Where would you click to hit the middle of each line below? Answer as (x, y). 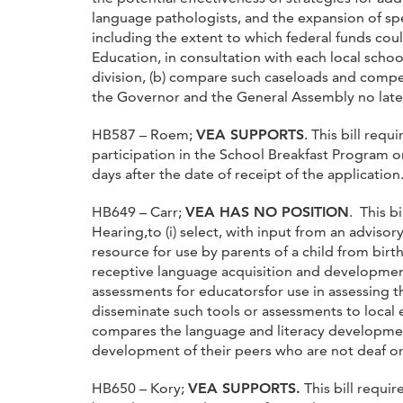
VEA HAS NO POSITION (267, 211)
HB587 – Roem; (144, 134)
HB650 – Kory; (140, 388)
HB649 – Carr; (139, 211)
